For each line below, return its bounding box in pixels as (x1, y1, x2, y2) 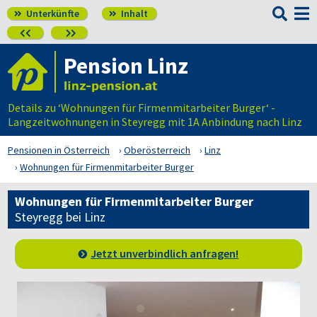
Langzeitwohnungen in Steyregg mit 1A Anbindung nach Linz (8, 115, 302, 129)
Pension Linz (64, 52, 188, 80)
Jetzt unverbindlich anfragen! (91, 246, 239, 260)
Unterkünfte (24, 7, 79, 20)
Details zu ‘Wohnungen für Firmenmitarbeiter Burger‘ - (8, 100, 275, 115)
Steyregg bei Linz (15, 209, 105, 225)
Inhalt (119, 7, 148, 20)
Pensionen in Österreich (8, 144, 110, 156)
